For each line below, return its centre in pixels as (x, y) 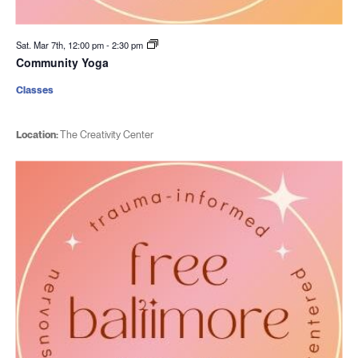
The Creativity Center (106, 135)
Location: (38, 135)
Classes (34, 90)
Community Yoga (62, 62)
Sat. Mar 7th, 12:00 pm (61, 45)
